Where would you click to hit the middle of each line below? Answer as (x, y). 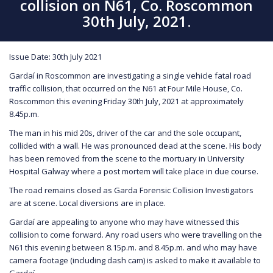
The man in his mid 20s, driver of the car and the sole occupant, (125, 133)
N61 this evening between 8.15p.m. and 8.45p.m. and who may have (133, 247)
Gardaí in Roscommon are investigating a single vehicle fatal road (130, 75)
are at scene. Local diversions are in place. (87, 203)
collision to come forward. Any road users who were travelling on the (136, 234)
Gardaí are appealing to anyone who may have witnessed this (124, 222)
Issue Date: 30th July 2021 (55, 56)
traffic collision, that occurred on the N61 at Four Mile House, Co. (126, 88)
